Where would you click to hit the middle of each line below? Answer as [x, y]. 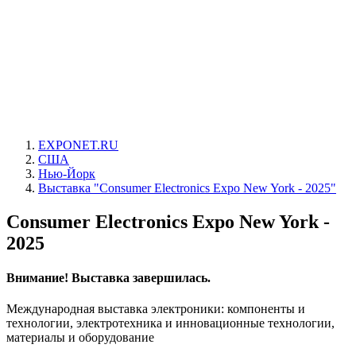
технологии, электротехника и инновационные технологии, [170, 323]
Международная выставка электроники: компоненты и [156, 309]
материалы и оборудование [80, 338]
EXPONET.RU [78, 145]
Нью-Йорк [67, 174]
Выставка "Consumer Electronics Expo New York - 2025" [187, 188]
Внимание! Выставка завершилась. [108, 278]
